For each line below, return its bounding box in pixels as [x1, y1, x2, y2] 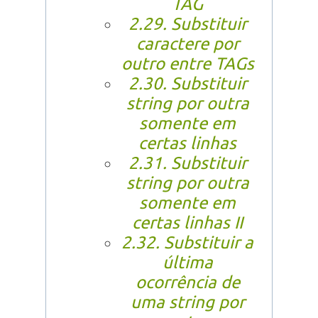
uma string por [130, 292, 245, 312]
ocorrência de [135, 273, 240, 292]
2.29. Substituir [128, 14, 247, 34]
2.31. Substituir [128, 153, 247, 173]
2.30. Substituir [128, 74, 247, 94]
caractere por [136, 34, 239, 54]
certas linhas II [132, 213, 243, 233]
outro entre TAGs [121, 54, 254, 74]
